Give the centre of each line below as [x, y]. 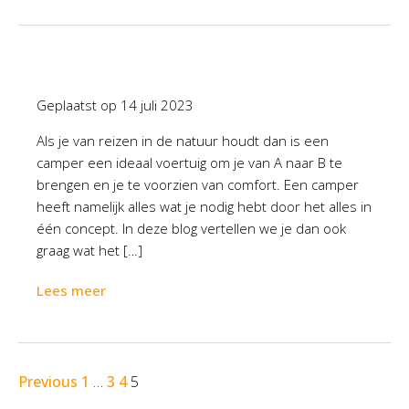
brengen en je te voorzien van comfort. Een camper [198, 184]
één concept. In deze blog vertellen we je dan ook [191, 228]
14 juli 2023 [157, 105]
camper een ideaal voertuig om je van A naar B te [189, 163]
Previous [48, 382]
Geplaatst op [79, 105]
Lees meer [71, 290]
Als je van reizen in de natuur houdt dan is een [183, 141]
